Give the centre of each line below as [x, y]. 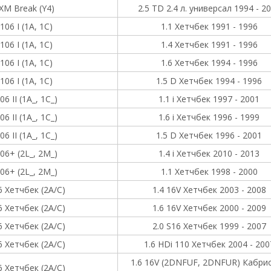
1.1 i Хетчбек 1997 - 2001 [209, 99]
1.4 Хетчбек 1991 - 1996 [209, 44]
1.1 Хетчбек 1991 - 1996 [209, 26]
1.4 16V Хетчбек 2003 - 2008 [209, 190]
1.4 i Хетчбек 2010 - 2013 [209, 153]
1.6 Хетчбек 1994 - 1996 [209, 63]
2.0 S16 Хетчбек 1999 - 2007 [209, 226]
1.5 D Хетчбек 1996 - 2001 [209, 135]
